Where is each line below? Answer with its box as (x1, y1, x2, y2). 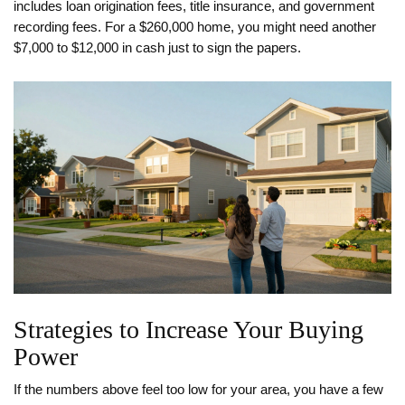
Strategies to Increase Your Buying (14, 316, 363, 344)
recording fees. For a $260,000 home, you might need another (14, 20, 376, 35)
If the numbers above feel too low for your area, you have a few (14, 382, 383, 398)
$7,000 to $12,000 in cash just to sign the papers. (14, 41, 301, 56)
